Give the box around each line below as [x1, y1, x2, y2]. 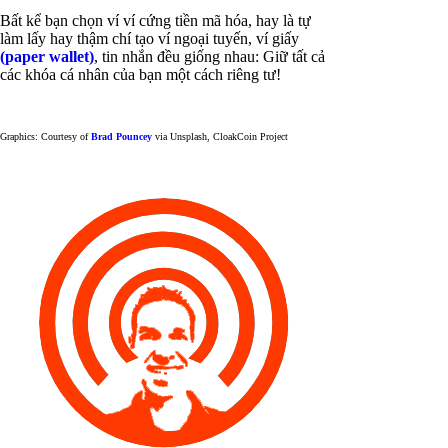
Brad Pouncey [91, 130, 152, 142]
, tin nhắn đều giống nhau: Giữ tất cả [94, 47, 325, 65]
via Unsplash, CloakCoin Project [152, 130, 288, 142]
